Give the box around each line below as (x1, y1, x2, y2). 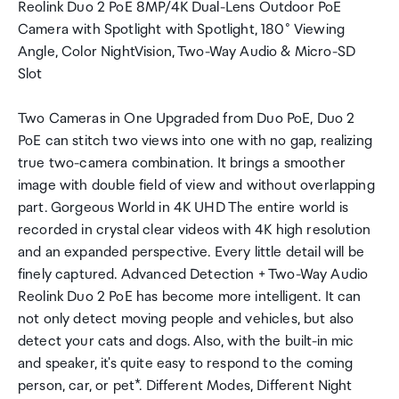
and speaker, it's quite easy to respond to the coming (18, 355, 354, 372)
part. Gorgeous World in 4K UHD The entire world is (18, 199, 349, 216)
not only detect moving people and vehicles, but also (18, 311, 354, 328)
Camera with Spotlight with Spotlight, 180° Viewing (18, 21, 346, 38)
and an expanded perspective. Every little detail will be (18, 244, 364, 261)
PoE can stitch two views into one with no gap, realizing (18, 133, 372, 150)
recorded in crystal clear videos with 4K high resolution (18, 222, 370, 239)
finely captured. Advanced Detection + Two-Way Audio (18, 266, 369, 283)
